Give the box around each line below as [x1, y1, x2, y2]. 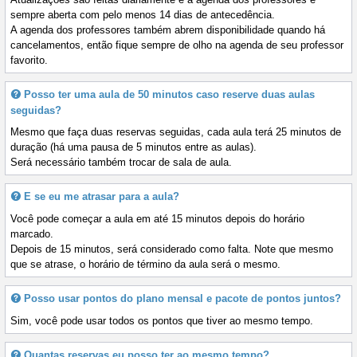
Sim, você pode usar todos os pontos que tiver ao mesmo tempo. [10, 314, 313, 327]
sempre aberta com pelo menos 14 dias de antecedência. [10, 8, 275, 21]
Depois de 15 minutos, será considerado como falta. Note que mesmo [10, 242, 333, 255]
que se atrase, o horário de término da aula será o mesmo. [10, 257, 280, 270]
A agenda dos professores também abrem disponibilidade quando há [10, 23, 325, 36]
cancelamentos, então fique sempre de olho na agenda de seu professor [10, 38, 343, 51]
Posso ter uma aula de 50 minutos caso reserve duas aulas [24, 88, 315, 100]
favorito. [10, 53, 48, 66]
